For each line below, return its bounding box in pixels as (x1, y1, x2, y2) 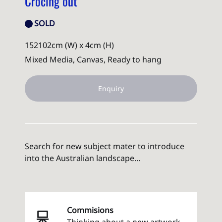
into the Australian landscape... (25, 152, 140, 164)
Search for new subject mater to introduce (25, 140, 184, 152)
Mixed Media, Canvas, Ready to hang (25, 54, 162, 65)
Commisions (67, 204, 113, 216)
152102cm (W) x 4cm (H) (25, 39, 114, 51)
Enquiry (98, 83, 124, 93)
